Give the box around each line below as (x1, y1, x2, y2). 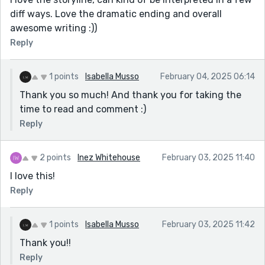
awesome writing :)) (10, 22, 97, 34)
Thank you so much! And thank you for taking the (20, 89, 241, 101)
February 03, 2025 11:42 (162, 219, 255, 230)
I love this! (10, 170, 55, 182)
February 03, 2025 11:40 (162, 152, 255, 163)
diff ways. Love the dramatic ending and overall (10, 8, 222, 20)
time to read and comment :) (20, 103, 146, 115)
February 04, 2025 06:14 (160, 71, 255, 82)
